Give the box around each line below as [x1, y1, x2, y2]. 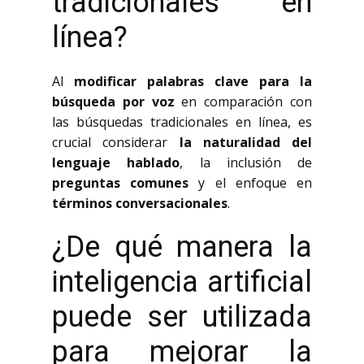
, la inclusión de [180, 154, 312, 171]
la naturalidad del [179, 133, 312, 151]
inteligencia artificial [52, 265, 312, 299]
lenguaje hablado [52, 154, 180, 171]
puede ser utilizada [52, 300, 312, 334]
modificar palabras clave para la [74, 72, 312, 90]
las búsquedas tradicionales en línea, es [52, 113, 312, 131]
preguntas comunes [52, 174, 189, 192]
